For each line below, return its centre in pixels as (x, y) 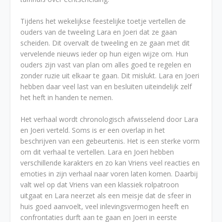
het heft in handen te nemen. (67, 97)
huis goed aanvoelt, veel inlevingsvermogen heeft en (105, 206)
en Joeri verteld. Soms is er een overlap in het (93, 130)
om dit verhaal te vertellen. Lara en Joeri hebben (97, 152)
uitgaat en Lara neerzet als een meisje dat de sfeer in (106, 195)
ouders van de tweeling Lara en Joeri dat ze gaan (99, 32)
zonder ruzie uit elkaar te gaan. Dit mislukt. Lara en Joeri (110, 76)
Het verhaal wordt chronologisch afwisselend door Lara (109, 119)
